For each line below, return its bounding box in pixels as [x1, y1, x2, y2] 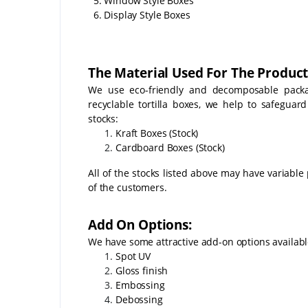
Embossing [115, 278, 165, 291]
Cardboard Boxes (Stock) [115, 140, 225, 154]
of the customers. [88, 180, 167, 194]
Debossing [115, 292, 163, 306]
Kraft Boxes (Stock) [115, 126, 199, 140]
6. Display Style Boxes [88, 8, 190, 21]
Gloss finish [115, 263, 171, 277]
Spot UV [115, 249, 151, 263]
